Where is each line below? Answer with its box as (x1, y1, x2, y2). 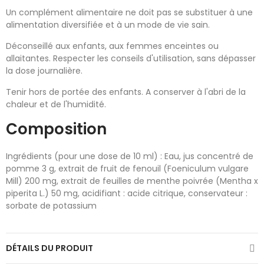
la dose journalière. (6, 65, 82, 77)
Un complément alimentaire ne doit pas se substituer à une (6, 6, 253, 18)
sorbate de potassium (6, 200, 97, 212)
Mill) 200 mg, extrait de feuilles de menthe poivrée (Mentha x (6, 175, 258, 187)
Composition (6, 118, 107, 140)
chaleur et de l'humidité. (6, 98, 106, 110)
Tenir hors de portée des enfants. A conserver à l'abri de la (6, 86, 246, 98)
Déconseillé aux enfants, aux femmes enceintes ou (6, 40, 219, 52)
